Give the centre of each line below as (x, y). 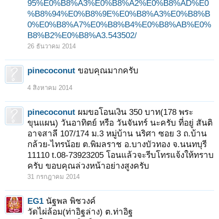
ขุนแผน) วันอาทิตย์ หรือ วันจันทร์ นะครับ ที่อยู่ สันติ (120, 123)
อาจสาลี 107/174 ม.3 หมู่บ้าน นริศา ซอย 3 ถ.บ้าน (117, 133)
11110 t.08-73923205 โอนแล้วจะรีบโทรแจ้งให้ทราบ (120, 155)
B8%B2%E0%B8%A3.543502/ (82, 35)
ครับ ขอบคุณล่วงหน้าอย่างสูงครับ (88, 166)
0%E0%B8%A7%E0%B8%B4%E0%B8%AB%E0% (119, 24)
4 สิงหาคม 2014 (50, 88)
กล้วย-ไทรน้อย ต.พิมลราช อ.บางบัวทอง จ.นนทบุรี (117, 144)
